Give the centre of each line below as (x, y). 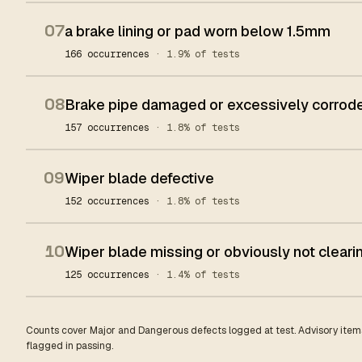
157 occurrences (110, 128)
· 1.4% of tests (198, 275)
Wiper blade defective (139, 178)
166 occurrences (110, 54)
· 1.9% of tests (198, 54)
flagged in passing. (69, 346)
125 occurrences (110, 275)
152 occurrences (110, 201)
